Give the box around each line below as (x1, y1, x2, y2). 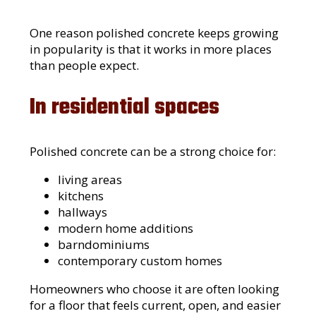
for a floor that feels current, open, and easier (30, 297, 281, 314)
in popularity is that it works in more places (30, 40, 272, 57)
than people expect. (30, 56, 140, 73)
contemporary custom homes (58, 253, 223, 269)
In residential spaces (30, 91, 220, 126)
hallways (58, 204, 108, 221)
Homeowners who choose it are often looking (30, 281, 280, 298)
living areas (58, 171, 123, 188)
